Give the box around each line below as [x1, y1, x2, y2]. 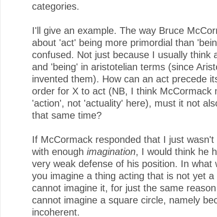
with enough [32, 146, 87, 157]
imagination [87, 146, 136, 157]
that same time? [32, 109, 102, 121]
